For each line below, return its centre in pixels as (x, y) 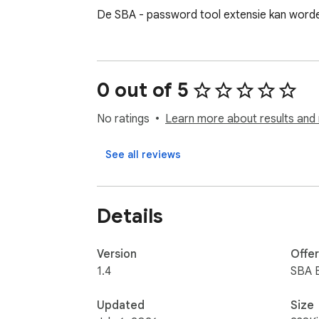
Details (130, 216)
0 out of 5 (143, 90)
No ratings (123, 119)
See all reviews (143, 155)
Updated (121, 305)
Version (117, 254)
